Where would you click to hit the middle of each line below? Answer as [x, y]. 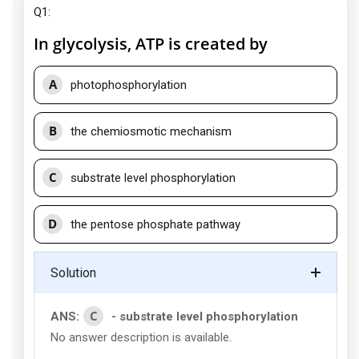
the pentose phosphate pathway [155, 224]
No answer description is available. [143, 337]
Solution [73, 273]
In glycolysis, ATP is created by [151, 44]
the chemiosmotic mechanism [151, 131]
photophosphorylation [129, 85]
